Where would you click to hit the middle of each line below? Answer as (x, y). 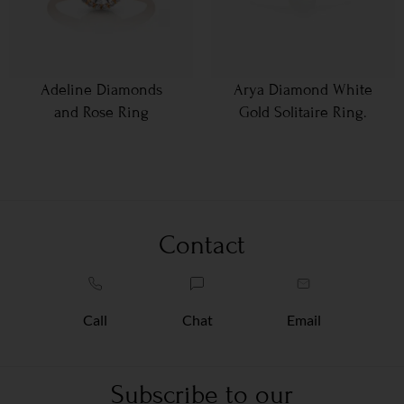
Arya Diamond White (303, 90)
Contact (202, 246)
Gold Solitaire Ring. (303, 113)
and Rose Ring (101, 113)
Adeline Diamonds (101, 90)
